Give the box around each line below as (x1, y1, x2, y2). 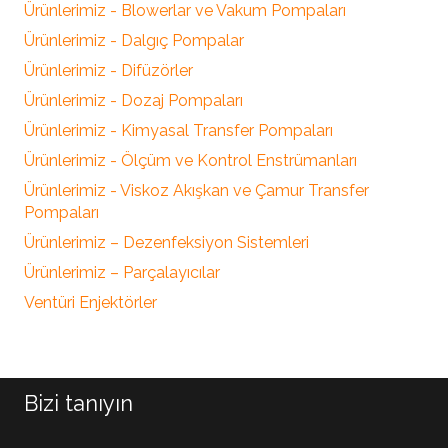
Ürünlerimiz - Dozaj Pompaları (24, 90, 243, 110)
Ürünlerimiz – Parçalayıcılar (24, 262, 220, 282)
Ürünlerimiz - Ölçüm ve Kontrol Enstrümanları (24, 150, 357, 170)
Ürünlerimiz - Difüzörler (24, 60, 193, 80)
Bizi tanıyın (24, 389, 133, 416)
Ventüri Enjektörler (24, 292, 157, 312)
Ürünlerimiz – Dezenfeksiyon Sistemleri (24, 232, 309, 252)
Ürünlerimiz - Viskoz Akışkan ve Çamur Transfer (24, 180, 369, 200)
